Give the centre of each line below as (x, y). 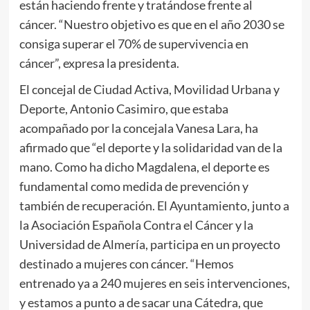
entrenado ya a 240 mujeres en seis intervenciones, (154, 283)
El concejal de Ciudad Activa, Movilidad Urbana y (149, 89)
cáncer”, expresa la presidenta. (99, 63)
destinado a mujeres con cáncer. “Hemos (126, 263)
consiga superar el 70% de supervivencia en (134, 43)
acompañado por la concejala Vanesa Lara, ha (138, 128)
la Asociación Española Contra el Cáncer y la (136, 225)
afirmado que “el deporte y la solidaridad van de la (151, 147)
